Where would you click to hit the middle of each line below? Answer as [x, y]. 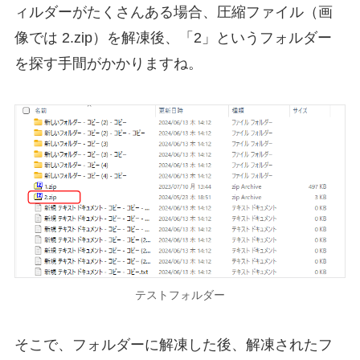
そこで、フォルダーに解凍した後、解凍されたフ [173, 345]
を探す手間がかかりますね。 [108, 63]
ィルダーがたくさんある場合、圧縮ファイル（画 [173, 12]
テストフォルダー [180, 295]
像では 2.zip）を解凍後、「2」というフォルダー [173, 37]
